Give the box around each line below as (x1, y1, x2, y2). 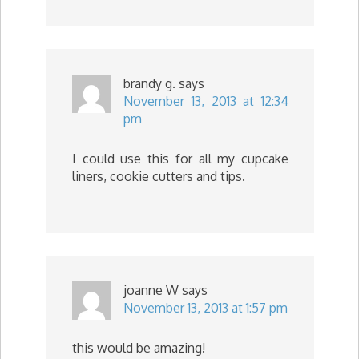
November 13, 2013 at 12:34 (123, 92, 288, 109)
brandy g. (123, 75, 175, 91)
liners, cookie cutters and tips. (72, 167, 245, 184)
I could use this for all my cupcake (72, 150, 288, 167)
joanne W (123, 281, 179, 298)
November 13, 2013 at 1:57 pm (123, 299, 288, 316)
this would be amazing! (72, 339, 205, 356)
